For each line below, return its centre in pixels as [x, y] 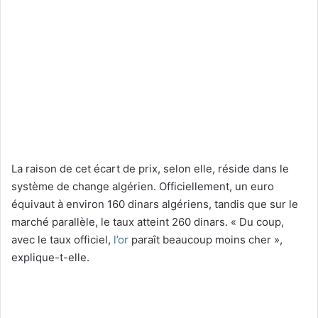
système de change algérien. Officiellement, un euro [143, 186]
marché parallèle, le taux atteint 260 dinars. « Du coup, [148, 221]
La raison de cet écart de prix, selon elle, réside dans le [150, 168]
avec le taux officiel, [62, 239]
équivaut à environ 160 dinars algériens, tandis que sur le [155, 204]
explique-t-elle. [50, 257]
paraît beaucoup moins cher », [205, 239]
